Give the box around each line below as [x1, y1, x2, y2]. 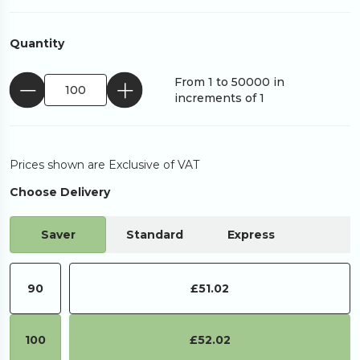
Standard [125, 227, 183, 242]
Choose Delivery [10, 185, 110, 199]
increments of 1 [174, 91, 264, 105]
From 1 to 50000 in [174, 75, 284, 89]
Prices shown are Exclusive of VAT [10, 157, 199, 172]
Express [227, 227, 275, 242]
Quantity [10, 36, 64, 51]
